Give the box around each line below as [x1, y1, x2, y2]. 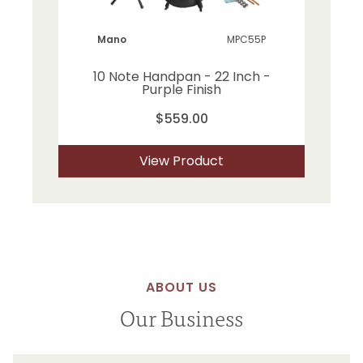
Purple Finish [142, 79, 221, 99]
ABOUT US [146, 277, 217, 297]
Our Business [120, 298, 243, 335]
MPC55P [227, 32, 266, 46]
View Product [139, 151, 224, 170]
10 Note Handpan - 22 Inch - [92, 66, 271, 86]
